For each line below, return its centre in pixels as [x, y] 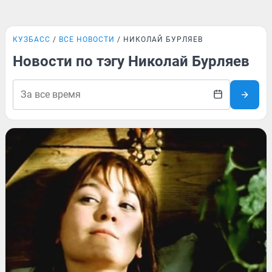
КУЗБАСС [32, 39]
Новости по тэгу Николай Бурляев [131, 61]
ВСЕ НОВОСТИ [87, 39]
